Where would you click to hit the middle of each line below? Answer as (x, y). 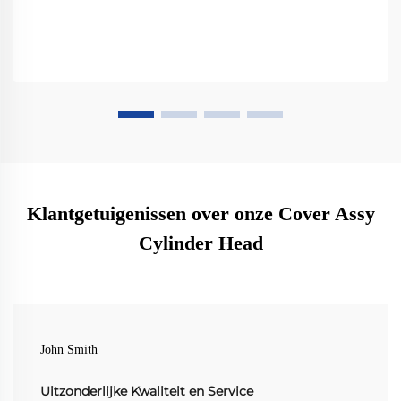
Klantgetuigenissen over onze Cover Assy (200, 214)
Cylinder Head (200, 243)
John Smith (69, 350)
